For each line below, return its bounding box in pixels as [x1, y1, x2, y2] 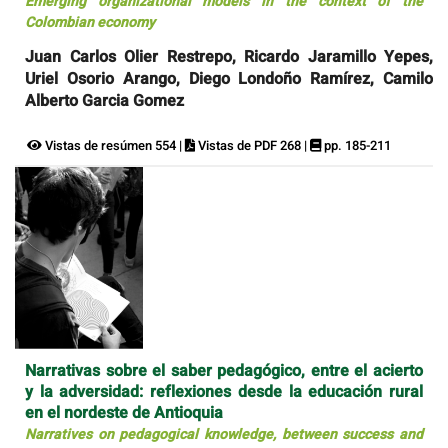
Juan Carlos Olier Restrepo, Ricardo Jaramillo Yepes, [25, 44, 433, 69]
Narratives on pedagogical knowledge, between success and [25, 424, 423, 446]
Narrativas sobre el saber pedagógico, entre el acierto [25, 359, 423, 384]
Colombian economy [25, 11, 155, 33]
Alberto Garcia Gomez [25, 88, 184, 113]
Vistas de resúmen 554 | [42, 135, 185, 155]
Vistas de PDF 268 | [195, 135, 310, 155]
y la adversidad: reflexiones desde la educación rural [25, 380, 423, 405]
